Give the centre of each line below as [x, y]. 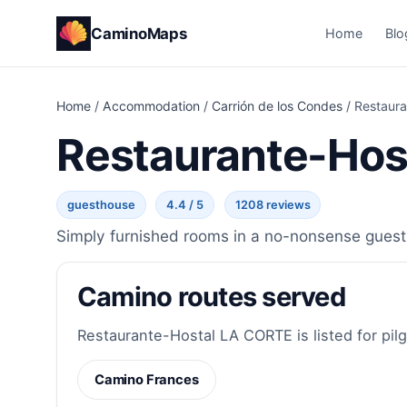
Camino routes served [211, 297]
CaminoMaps [139, 33]
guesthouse [101, 205]
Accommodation [151, 106]
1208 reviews [273, 205]
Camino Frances [146, 380]
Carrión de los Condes [277, 106]
